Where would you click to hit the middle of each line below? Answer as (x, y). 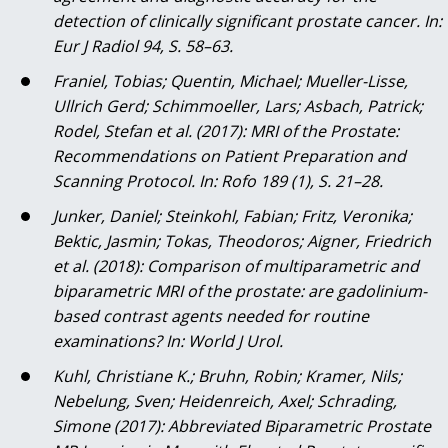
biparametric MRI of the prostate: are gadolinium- (240, 291)
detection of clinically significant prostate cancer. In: (247, 21)
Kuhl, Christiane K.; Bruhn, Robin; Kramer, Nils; (227, 376)
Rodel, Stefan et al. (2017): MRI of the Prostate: (226, 131)
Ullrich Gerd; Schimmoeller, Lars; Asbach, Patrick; (238, 106)
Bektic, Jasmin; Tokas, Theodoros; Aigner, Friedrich (242, 241)
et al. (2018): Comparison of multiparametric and (236, 266)
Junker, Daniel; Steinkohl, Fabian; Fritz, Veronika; (232, 216)
